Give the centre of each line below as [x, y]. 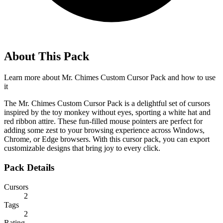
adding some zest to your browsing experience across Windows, [104, 130]
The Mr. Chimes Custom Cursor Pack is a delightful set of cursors [107, 104]
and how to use [191, 78]
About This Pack [47, 56]
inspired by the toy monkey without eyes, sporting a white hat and [107, 112]
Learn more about [33, 78]
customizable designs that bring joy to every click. [82, 148]
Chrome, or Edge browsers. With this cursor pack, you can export [107, 139]
